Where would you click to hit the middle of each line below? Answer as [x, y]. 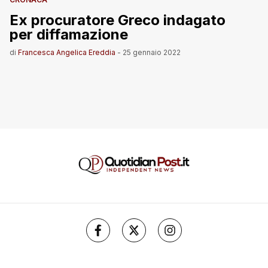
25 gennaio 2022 [152, 52]
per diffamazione [69, 34]
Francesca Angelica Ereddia [67, 52]
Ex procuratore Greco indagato [118, 20]
